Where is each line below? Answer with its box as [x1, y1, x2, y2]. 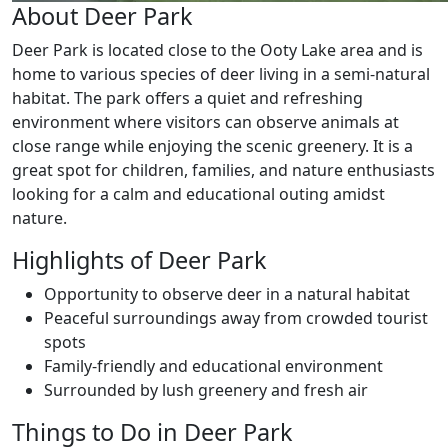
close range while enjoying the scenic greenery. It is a [12, 135, 413, 157]
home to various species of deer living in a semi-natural [12, 63, 430, 85]
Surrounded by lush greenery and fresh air [44, 379, 368, 401]
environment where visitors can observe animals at [12, 111, 399, 133]
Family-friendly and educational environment [44, 355, 383, 377]
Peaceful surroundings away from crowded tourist [44, 307, 428, 329]
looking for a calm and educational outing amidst [12, 183, 385, 205]
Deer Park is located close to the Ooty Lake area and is [12, 39, 423, 61]
